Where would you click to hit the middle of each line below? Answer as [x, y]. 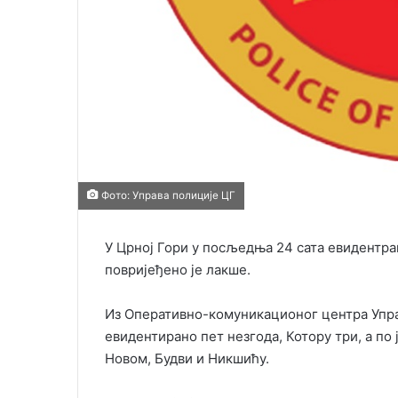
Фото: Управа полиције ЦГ [167, 195]
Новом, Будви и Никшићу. [187, 358]
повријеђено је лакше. [178, 269]
